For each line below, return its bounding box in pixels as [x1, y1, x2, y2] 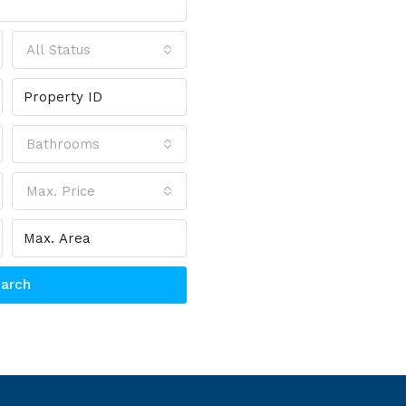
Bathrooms [26, 136, 101, 152]
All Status [26, 42, 92, 58]
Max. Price [26, 183, 96, 199]
